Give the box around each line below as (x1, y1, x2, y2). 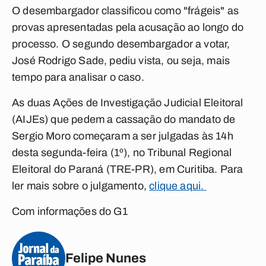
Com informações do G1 (12, 205, 128, 217)
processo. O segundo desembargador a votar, (12, 38, 230, 50)
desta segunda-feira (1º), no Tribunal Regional (12, 147, 232, 159)
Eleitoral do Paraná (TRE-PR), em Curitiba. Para (12, 163, 243, 175)
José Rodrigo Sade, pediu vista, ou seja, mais (12, 55, 230, 66)
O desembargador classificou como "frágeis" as (12, 5, 239, 17)
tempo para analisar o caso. (12, 71, 144, 83)
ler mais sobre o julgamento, (12, 180, 150, 192)
